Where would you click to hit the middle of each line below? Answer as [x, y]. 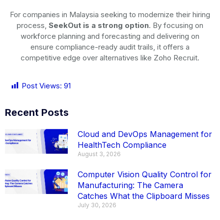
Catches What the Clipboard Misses [144, 196]
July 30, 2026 [97, 205]
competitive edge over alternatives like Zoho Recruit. [110, 57]
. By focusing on [176, 25]
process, [33, 25]
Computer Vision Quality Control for [145, 174]
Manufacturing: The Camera [131, 185]
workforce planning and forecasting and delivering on [110, 36]
